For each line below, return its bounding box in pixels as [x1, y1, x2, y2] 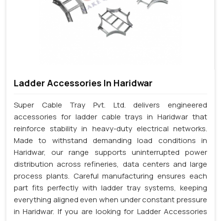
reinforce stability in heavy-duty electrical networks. [14, 123, 207, 134]
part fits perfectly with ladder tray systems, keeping [14, 183, 207, 193]
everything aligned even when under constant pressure [14, 194, 207, 205]
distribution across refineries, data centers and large [14, 159, 207, 170]
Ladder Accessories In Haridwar [14, 77, 152, 89]
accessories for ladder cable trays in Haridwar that [14, 111, 207, 122]
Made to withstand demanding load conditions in [14, 135, 207, 146]
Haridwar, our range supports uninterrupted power [14, 147, 207, 158]
